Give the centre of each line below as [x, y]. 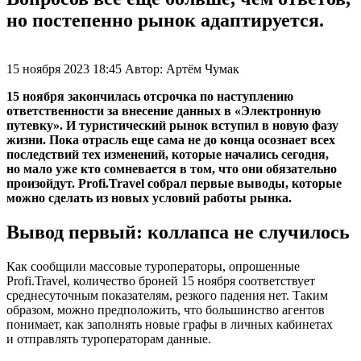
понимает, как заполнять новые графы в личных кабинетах [170, 324]
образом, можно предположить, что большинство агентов [166, 309]
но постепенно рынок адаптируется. [165, 20]
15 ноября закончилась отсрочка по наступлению [150, 96]
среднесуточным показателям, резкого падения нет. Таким [167, 295]
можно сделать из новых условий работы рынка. [149, 197]
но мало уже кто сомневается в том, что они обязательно [172, 168]
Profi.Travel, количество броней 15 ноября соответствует [161, 280]
